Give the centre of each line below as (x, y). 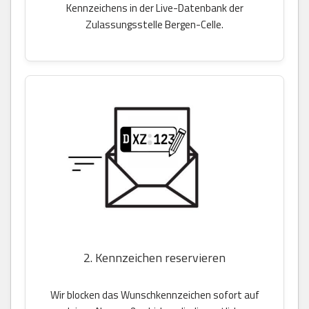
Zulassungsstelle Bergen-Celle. (154, 25)
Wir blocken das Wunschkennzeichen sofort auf (154, 295)
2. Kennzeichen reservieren (154, 258)
